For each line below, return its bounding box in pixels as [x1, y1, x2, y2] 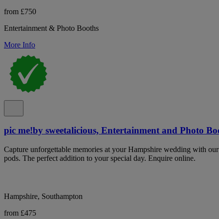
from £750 [4, 7, 36, 16]
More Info [4, 40, 35, 49]
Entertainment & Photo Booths [4, 23, 99, 32]
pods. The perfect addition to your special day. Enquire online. [4, 153, 196, 162]
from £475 [4, 208, 36, 217]
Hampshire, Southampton [4, 192, 83, 200]
